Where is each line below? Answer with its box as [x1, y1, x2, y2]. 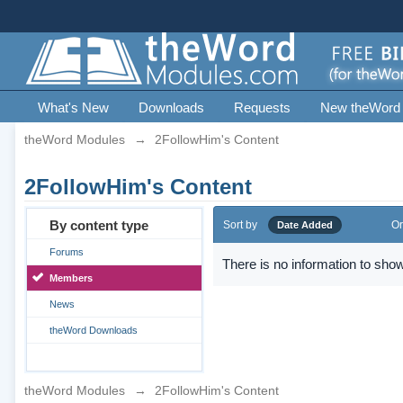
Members [49, 273, 93, 283]
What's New [37, 100, 109, 115]
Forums [49, 246, 84, 257]
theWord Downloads [49, 325, 138, 336]
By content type [49, 218, 148, 233]
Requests [233, 100, 291, 115]
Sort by [222, 219, 257, 231]
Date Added [276, 219, 333, 230]
